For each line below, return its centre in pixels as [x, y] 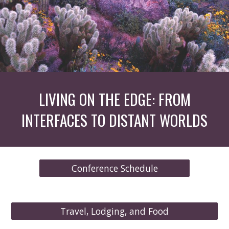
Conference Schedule [114, 168]
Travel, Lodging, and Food [114, 211]
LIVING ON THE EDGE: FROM [114, 99]
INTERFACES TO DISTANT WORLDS [114, 120]
